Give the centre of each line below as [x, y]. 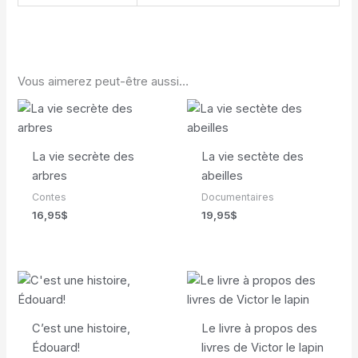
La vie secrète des [83, 157]
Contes [49, 197]
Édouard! [56, 347]
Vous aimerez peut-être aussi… [103, 82]
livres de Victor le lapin [262, 347]
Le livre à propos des [259, 328]
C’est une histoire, [81, 328]
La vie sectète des [252, 157]
